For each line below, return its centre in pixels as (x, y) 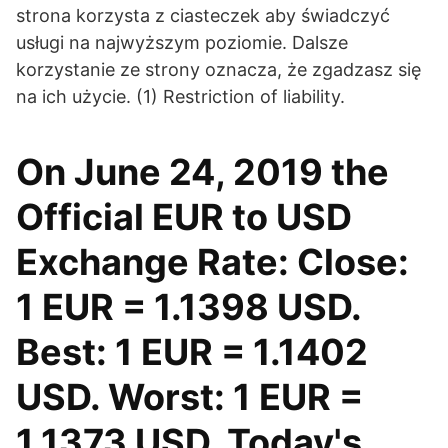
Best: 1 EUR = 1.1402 (192, 352)
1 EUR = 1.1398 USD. (188, 307)
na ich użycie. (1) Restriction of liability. (180, 96)
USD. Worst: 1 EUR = (189, 397)
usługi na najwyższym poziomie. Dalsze (182, 42)
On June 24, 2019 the (202, 172)
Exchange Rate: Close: (212, 262)
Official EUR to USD (184, 217)
